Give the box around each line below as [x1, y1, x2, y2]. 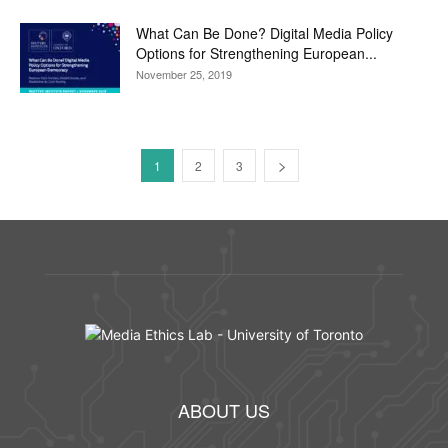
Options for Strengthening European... [136, 43, 377, 63]
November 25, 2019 [136, 66, 232, 82]
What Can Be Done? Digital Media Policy [136, 23, 393, 43]
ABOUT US [178, 397, 270, 423]
